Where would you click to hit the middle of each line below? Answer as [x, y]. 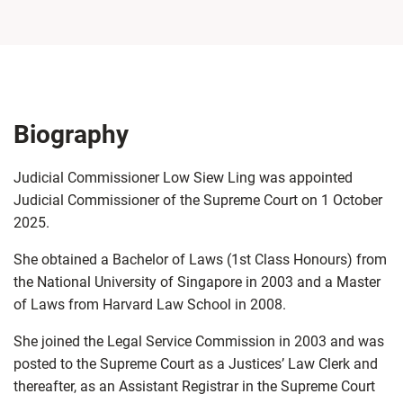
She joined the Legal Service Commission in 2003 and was [199, 342]
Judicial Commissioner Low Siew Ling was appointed [183, 178]
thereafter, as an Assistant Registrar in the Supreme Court [194, 387]
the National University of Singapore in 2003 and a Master [197, 282]
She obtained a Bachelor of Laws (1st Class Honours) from [200, 260]
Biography [71, 135]
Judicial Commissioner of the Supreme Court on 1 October [198, 201]
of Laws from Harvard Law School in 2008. [150, 305]
